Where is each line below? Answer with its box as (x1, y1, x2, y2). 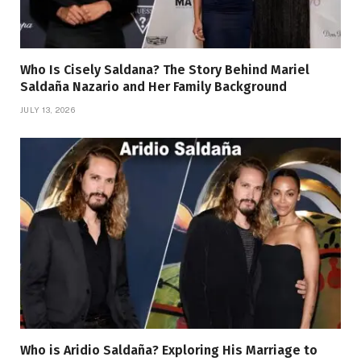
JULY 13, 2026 (20, 104, 75, 114)
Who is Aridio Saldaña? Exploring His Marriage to (20, 342, 317, 358)
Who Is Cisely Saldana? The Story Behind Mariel (20, 61, 309, 77)
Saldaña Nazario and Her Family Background (20, 78, 287, 94)
